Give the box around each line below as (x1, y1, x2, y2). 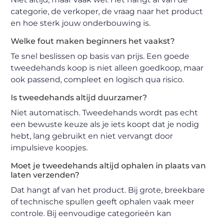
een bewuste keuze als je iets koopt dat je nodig (11, 120, 200, 129)
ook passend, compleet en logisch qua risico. (11, 75, 184, 85)
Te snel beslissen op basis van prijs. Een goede (11, 52, 190, 61)
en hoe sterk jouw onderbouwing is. (11, 18, 151, 28)
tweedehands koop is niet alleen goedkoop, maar (11, 63, 204, 73)
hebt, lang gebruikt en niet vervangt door (11, 131, 173, 141)
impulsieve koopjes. (11, 143, 88, 153)
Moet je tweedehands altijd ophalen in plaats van (11, 161, 206, 171)
